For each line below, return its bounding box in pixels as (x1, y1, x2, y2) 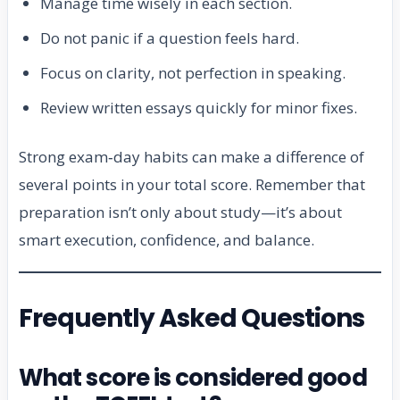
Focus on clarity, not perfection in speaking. (40, 62, 346, 84)
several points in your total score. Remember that (19, 174, 365, 196)
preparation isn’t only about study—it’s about (19, 202, 342, 223)
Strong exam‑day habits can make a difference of (19, 146, 364, 168)
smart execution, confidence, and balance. (19, 229, 314, 251)
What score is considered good (19, 362, 367, 395)
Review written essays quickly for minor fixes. (40, 97, 357, 119)
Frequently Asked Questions (19, 301, 365, 337)
